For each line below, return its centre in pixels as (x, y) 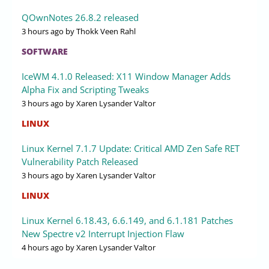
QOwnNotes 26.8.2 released (80, 17)
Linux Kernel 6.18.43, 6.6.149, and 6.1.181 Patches (127, 220)
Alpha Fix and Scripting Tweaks (85, 89)
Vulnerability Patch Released (80, 161)
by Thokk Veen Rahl (100, 31)
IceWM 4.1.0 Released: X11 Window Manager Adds (126, 76)
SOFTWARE (45, 51)
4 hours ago (43, 247)
